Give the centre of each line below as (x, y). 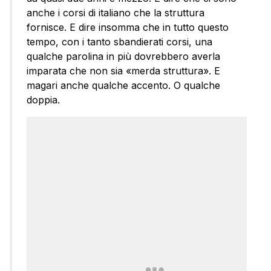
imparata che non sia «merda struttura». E (123, 71)
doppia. (43, 100)
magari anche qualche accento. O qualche (123, 86)
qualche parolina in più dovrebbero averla (123, 57)
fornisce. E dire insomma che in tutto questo (128, 28)
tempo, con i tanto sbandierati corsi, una (119, 42)
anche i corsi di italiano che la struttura (116, 13)
